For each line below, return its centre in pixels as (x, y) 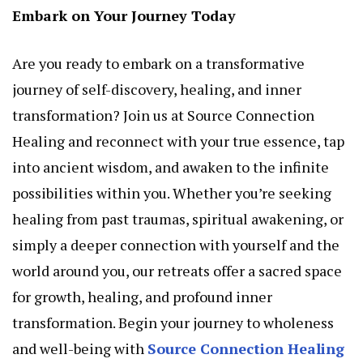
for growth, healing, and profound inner (142, 297)
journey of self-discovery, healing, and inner (157, 90)
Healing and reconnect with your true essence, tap (178, 141)
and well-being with (80, 349)
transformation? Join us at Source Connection (163, 115)
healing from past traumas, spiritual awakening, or (178, 219)
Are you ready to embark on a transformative (158, 64)
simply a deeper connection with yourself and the (176, 245)
